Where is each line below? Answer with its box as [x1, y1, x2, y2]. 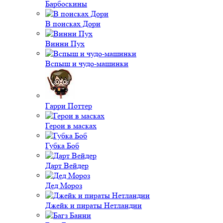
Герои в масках [45, 121, 97, 130]
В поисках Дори [45, 19, 101, 28]
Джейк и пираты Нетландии [45, 201, 142, 210]
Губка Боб [45, 141, 79, 150]
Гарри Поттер [45, 101, 92, 111]
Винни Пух [45, 39, 85, 48]
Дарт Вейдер [45, 161, 89, 170]
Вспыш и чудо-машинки [45, 59, 128, 68]
